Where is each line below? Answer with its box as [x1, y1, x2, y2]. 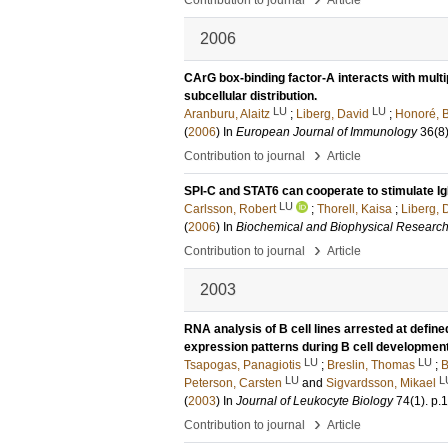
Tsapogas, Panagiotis [184, 358, 301, 372]
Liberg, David [296, 107, 369, 121]
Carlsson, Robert [184, 202, 276, 216]
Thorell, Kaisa [317, 202, 392, 216]
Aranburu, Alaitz [184, 107, 270, 121]
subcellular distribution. [184, 89, 317, 103]
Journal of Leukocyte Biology [236, 394, 393, 408]
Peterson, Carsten [184, 376, 282, 390]
